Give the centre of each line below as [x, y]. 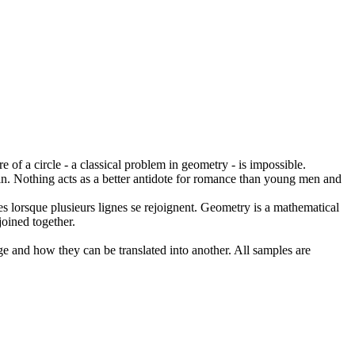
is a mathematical [295, 207]
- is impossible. [267, 164]
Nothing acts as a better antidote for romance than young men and [177, 178]
